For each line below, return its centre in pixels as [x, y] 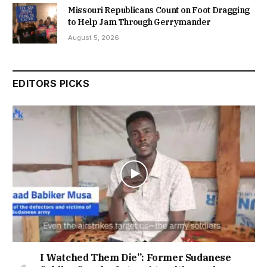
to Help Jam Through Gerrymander [139, 22]
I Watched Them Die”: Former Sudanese [136, 258]
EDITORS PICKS [51, 84]
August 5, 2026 [94, 38]
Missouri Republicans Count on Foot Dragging [159, 10]
